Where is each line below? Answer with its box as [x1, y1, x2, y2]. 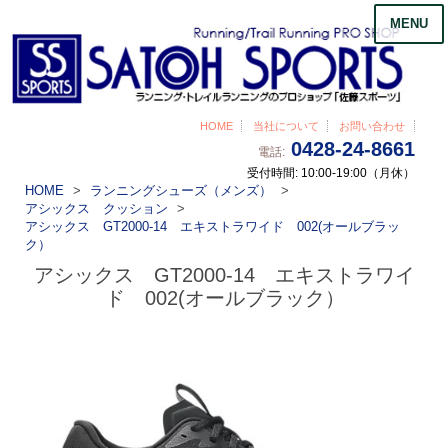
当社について [253, 119, 320, 132]
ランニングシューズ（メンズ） [90, 182, 272, 198]
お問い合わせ [339, 119, 406, 132]
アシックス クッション [25, 200, 168, 216]
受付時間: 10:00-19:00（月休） [246, 165, 415, 180]
